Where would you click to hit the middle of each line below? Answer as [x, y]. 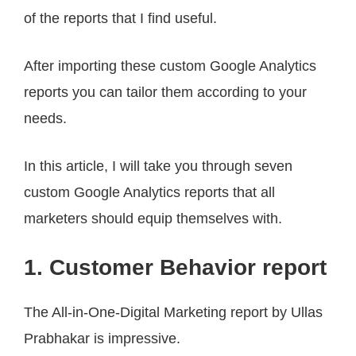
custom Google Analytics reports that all [149, 193]
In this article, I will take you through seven [158, 166]
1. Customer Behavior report [175, 268]
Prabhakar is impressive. [102, 339]
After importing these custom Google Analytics [170, 66]
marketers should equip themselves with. [153, 219]
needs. [45, 119]
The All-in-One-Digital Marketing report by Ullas [173, 313]
